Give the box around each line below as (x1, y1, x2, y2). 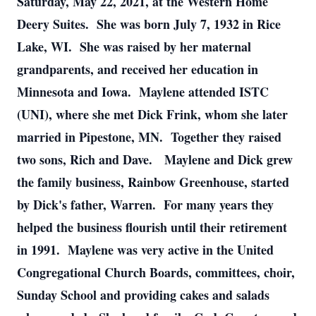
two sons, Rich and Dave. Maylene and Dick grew (17, 150, 293, 169)
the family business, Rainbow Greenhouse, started (17, 173, 289, 191)
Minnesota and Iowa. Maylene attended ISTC (17, 83, 269, 101)
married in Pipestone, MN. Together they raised (17, 128, 281, 146)
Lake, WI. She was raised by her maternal (17, 37, 251, 56)
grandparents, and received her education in (17, 60, 258, 78)
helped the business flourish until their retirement (17, 218, 287, 236)
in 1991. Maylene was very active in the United (17, 241, 274, 259)
